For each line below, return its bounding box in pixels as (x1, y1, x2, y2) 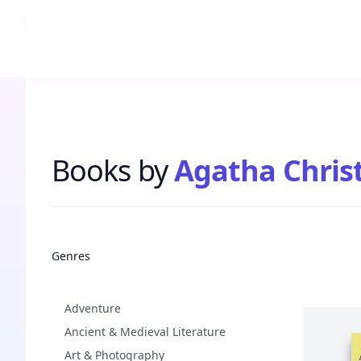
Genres (52, 248, 90, 263)
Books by (52, 151, 168, 190)
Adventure (64, 301, 121, 316)
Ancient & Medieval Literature (64, 324, 226, 339)
